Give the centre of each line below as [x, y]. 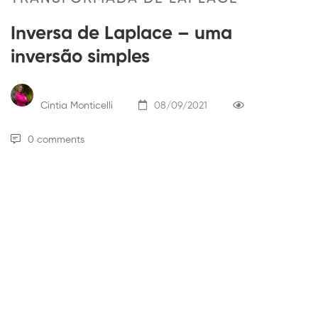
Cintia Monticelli [75, 105]
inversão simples [80, 58]
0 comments [56, 140]
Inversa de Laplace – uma [121, 34]
